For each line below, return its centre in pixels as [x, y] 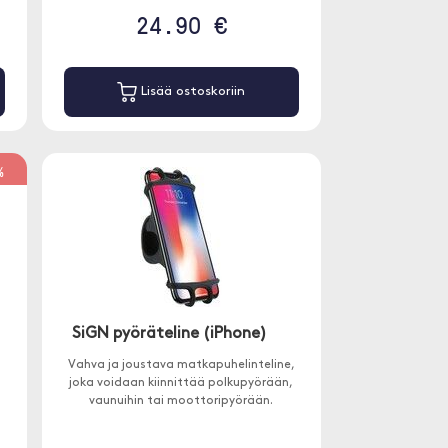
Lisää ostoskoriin [191, 92]
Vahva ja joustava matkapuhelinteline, [181, 365]
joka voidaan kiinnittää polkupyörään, [181, 383]
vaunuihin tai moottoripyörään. [181, 401]
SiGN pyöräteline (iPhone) [170, 334]
